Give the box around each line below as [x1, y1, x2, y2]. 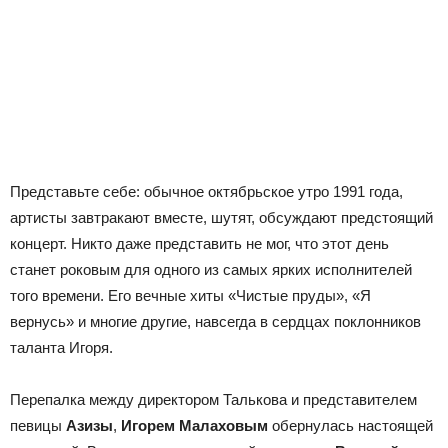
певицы [10, 416, 66, 434]
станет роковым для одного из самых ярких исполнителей [10, 260, 412, 278]
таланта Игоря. [10, 338, 113, 356]
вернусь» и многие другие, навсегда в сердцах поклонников [10, 312, 421, 330]
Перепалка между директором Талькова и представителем [10, 390, 417, 408]
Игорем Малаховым [121, 416, 268, 434]
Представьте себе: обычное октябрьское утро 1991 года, [10, 182, 403, 200]
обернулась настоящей [268, 416, 433, 434]
